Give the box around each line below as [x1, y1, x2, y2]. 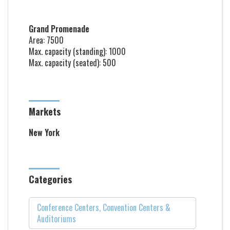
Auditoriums [37, 213, 76, 225]
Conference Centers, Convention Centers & [37, 201, 170, 214]
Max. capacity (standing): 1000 [29, 45, 126, 57]
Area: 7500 [29, 34, 64, 46]
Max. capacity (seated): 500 [29, 56, 116, 69]
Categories [29, 172, 72, 186]
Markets [29, 105, 61, 118]
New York [29, 126, 60, 139]
